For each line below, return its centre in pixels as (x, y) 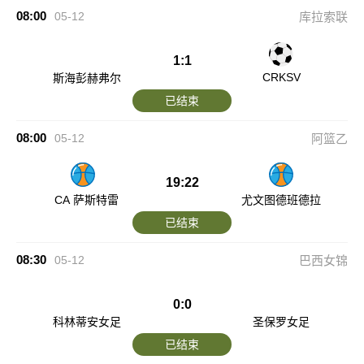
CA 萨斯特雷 (87, 200)
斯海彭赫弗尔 (87, 78)
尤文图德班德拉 (282, 200)
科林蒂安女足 (87, 322)
